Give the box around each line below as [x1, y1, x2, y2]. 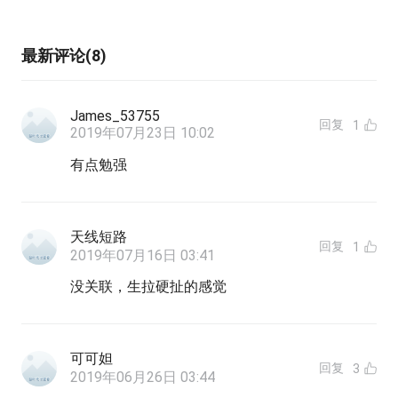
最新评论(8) [20, 46, 107, 66]
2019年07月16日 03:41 [69, 247, 215, 265]
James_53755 [69, 107, 160, 125]
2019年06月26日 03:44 [69, 369, 215, 386]
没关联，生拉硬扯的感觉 [69, 278, 227, 296]
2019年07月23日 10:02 [69, 124, 215, 142]
